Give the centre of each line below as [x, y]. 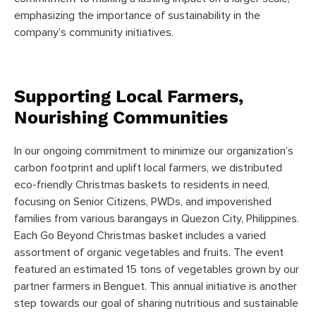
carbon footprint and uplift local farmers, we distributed [148, 168]
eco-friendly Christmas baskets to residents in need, [142, 184]
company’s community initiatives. [94, 32]
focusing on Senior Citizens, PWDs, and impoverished [143, 201]
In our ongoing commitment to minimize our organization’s [154, 151]
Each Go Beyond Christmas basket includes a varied [140, 235]
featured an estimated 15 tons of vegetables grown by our [157, 269]
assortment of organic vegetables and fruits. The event [149, 252]
